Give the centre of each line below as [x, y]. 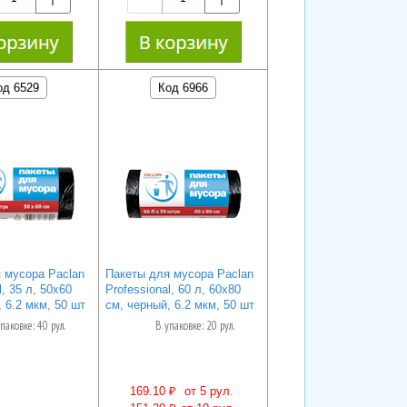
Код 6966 [184, 87]
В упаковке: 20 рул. [194, 326]
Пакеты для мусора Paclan [179, 273]
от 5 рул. [207, 392]
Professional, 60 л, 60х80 [173, 289]
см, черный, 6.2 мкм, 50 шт [179, 304]
